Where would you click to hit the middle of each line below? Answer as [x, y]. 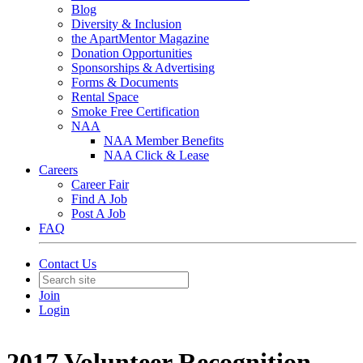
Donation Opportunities [132, 53]
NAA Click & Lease [156, 155]
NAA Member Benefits [164, 141]
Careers [58, 170]
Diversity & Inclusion [126, 24]
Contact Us [68, 264]
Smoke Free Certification [135, 111]
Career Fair [100, 184]
